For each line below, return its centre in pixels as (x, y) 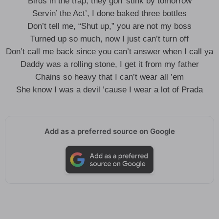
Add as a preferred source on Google (109, 131)
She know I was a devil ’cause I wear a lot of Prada (109, 90)
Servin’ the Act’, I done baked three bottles (109, 13)
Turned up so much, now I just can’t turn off (109, 39)
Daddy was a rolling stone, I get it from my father (109, 64)
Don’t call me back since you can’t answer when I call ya (109, 52)
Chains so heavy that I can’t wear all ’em (109, 77)
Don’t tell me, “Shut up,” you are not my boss (109, 26)
